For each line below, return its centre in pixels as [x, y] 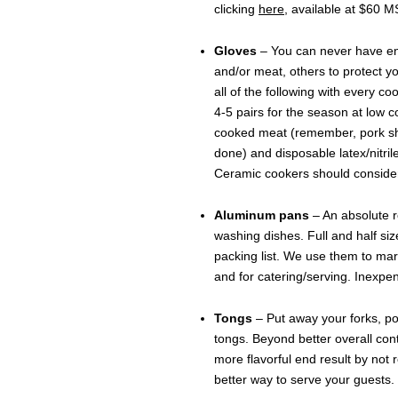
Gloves [235, 50]
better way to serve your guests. [304, 379]
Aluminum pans [262, 215]
